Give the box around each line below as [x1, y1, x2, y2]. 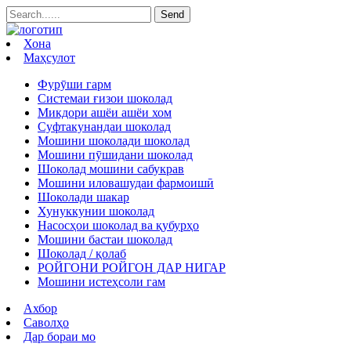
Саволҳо [24, 316, 69, 329]
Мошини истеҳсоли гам [38, 275, 165, 288]
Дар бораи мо [24, 330, 96, 343]
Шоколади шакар [38, 190, 129, 204]
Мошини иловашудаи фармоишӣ [38, 176, 214, 190]
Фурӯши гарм [38, 78, 111, 91]
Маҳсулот [24, 51, 75, 64]
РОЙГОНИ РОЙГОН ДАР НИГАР [38, 261, 226, 274]
